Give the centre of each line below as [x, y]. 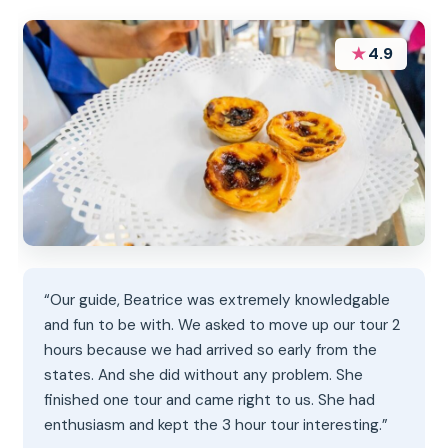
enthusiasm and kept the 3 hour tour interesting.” [216, 425]
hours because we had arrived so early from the [211, 350]
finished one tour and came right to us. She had [210, 400]
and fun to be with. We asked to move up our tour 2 [222, 325]
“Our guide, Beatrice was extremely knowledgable [217, 300]
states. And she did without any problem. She [204, 375]
